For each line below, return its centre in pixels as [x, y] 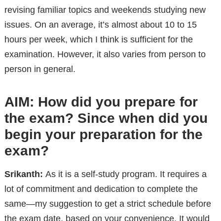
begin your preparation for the [103, 134]
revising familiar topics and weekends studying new [105, 10]
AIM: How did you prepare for [101, 102]
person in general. [40, 69]
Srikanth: [23, 174]
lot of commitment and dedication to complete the [101, 189]
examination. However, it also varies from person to [105, 54]
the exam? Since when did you [106, 118]
